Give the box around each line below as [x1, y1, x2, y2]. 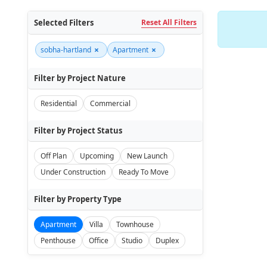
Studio [121, 235, 142, 246]
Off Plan [40, 151, 67, 161]
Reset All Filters [141, 17, 197, 27]
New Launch [126, 151, 167, 161]
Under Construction [40, 167, 105, 177]
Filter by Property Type [33, 194, 122, 204]
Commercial [89, 98, 131, 108]
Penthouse [40, 235, 76, 246]
